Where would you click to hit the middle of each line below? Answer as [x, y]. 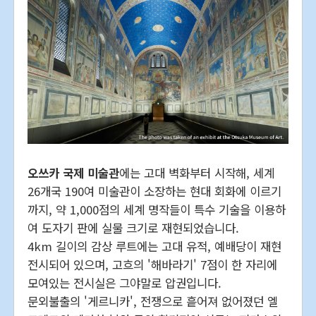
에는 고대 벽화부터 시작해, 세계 [197, 173]
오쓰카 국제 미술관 [74, 173]
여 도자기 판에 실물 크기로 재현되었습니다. [134, 228]
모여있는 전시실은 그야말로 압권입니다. [125, 283]
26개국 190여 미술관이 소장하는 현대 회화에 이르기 [155, 192]
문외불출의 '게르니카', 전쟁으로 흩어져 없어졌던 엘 [153, 302]
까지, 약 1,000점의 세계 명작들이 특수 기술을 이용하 [157, 210]
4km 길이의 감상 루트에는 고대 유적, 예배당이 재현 [155, 247]
